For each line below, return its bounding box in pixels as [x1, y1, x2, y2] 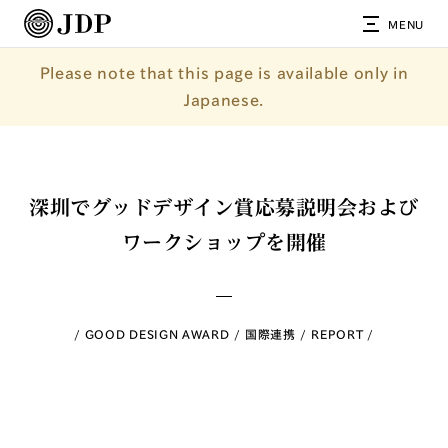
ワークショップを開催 [121, 232, 327, 252]
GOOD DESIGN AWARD [84, 328, 230, 340]
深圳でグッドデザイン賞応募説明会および [29, 197, 419, 217]
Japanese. [183, 92, 265, 108]
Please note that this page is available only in [39, 65, 409, 81]
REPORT [311, 328, 364, 340]
